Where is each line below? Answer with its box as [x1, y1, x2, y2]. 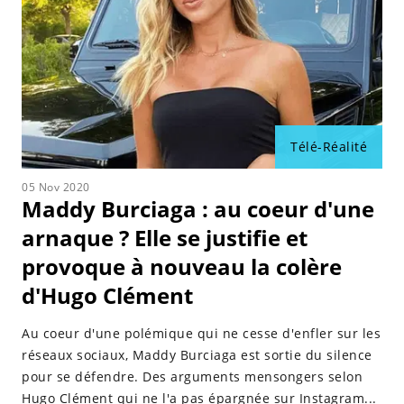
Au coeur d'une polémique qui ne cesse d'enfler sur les [22, 325, 381, 342]
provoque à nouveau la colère [22, 252, 342, 281]
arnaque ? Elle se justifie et [22, 223, 308, 252]
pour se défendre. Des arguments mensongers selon [22, 368, 363, 385]
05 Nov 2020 [22, 179, 90, 195]
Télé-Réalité [290, 138, 367, 155]
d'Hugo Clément [22, 280, 193, 310]
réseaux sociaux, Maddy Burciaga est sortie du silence [22, 346, 372, 363]
